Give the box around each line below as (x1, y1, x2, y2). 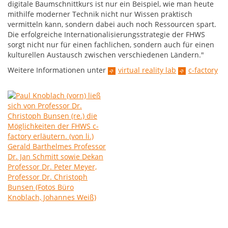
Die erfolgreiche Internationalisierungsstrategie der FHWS (8, 30, 205, 39)
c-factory (188, 65, 218, 75)
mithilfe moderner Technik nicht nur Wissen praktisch (8, 9, 192, 19)
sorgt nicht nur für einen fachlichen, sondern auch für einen (8, 40, 214, 49)
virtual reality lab (118, 65, 176, 75)
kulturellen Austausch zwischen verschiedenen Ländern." (8, 50, 204, 60)
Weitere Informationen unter (8, 65, 108, 75)
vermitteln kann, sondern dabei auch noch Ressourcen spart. (8, 19, 216, 29)
